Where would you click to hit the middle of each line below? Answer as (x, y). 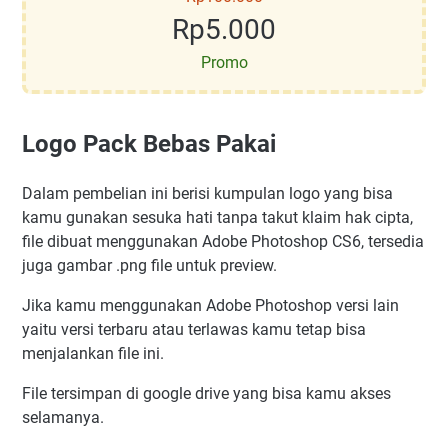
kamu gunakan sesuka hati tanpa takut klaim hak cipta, (217, 217)
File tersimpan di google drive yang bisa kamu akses (206, 393)
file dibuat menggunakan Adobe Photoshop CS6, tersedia (223, 241)
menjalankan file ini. (93, 353)
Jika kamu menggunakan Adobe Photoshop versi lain (210, 305)
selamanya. (63, 417)
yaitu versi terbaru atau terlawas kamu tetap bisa (194, 329)
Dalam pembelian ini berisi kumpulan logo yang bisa (207, 193)
